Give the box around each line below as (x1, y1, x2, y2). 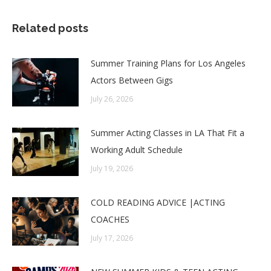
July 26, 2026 (91, 94, 133, 105)
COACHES (91, 214, 129, 226)
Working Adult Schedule (91, 144, 183, 156)
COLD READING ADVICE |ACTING (91, 197, 225, 209)
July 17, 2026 (91, 233, 133, 244)
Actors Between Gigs (91, 74, 173, 87)
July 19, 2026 (91, 163, 133, 174)
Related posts (12, 22, 88, 35)
